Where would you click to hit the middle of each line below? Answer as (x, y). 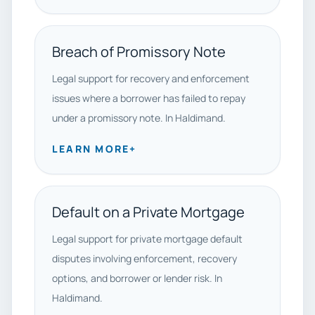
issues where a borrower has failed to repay (149, 98)
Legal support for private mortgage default (147, 239)
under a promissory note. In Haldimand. (139, 118)
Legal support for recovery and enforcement (151, 78)
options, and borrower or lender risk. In (137, 278)
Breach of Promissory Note (139, 52)
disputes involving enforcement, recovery (144, 258)
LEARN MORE (91, 149)
